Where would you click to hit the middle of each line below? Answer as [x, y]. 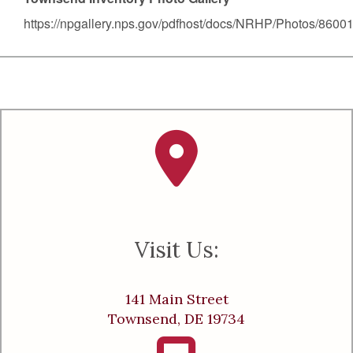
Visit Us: [176, 249]
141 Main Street [176, 299]
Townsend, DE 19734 [176, 318]
